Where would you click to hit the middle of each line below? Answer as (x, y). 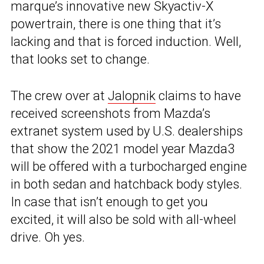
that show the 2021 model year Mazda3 (123, 149)
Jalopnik (132, 96)
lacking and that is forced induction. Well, (126, 42)
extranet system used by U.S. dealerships (127, 131)
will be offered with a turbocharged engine (129, 167)
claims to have (198, 96)
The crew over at (59, 96)
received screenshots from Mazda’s (110, 114)
